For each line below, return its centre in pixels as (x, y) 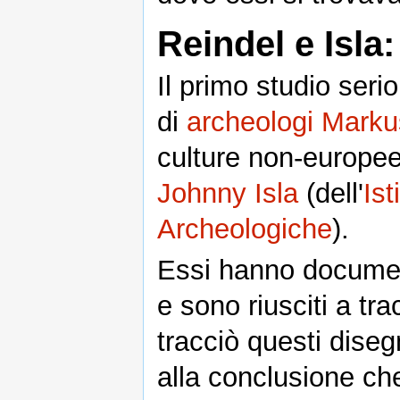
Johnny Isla (228, 194)
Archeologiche (245, 229)
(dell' (331, 194)
